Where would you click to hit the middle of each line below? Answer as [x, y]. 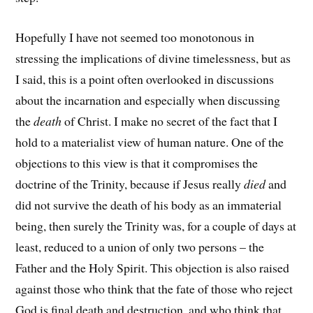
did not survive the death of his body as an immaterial [149, 204]
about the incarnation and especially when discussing [148, 100]
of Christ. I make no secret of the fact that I [171, 121]
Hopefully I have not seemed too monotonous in [135, 37]
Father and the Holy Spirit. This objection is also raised [153, 267]
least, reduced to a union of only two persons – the [140, 246]
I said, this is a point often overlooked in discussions [145, 79]
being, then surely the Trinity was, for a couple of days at [156, 225]
